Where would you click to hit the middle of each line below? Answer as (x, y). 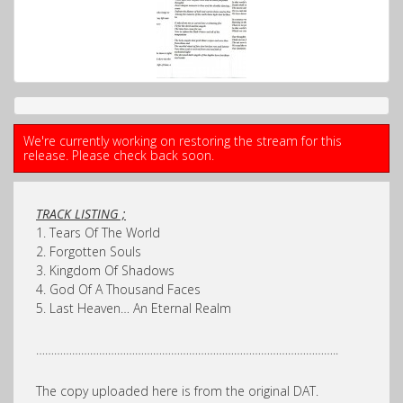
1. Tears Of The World (98, 232)
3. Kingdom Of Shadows (105, 270)
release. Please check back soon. (119, 155)
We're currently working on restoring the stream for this (183, 140)
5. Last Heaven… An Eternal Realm (134, 308)
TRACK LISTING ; (81, 213)
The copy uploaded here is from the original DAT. (177, 390)
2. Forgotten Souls (89, 251)
